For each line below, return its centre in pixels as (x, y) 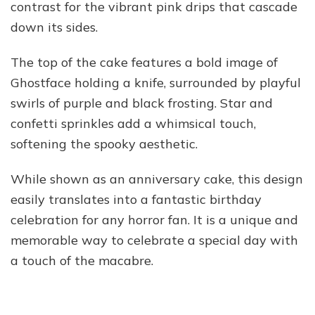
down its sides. (54, 27)
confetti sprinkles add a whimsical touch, (133, 124)
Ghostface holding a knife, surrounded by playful (156, 83)
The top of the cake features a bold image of (144, 63)
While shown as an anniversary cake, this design (157, 179)
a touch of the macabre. (82, 261)
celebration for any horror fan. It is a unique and (154, 220)
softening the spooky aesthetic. (104, 144)
